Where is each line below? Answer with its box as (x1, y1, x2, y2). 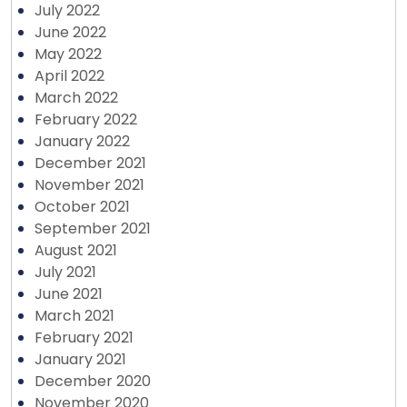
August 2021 (35, 240, 117, 261)
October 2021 (35, 196, 130, 217)
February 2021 (35, 327, 134, 348)
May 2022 (35, 44, 102, 65)
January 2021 (35, 349, 126, 370)
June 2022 (35, 22, 106, 43)
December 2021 (35, 153, 146, 174)
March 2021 (35, 305, 114, 326)
